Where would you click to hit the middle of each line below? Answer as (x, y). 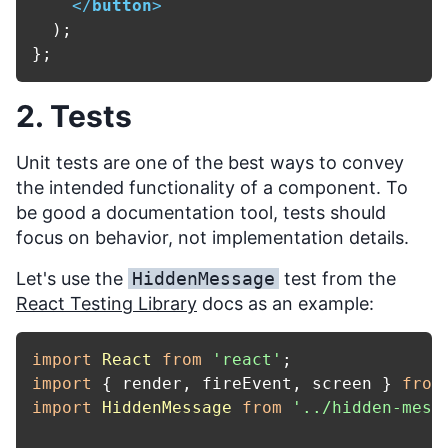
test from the (337, 279)
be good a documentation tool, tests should (201, 213)
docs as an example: (285, 304)
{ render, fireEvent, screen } (247, 384)
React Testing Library (106, 304)
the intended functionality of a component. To (212, 188)
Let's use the (72, 279)
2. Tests (74, 116)
